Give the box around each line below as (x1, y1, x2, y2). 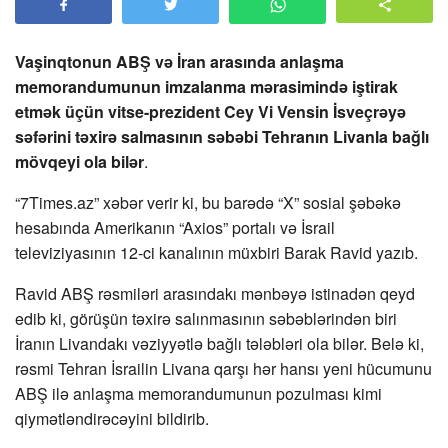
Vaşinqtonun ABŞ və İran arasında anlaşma (15, 50, 344, 74)
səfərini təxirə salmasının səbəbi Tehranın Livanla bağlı (15, 125, 429, 149)
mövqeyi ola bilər (15, 150, 144, 174)
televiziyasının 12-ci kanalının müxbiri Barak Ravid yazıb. (15, 241, 418, 265)
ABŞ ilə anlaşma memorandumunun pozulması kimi (15, 382, 382, 406)
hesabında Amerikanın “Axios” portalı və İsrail (15, 216, 335, 240)
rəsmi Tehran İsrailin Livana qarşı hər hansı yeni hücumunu (15, 357, 432, 381)
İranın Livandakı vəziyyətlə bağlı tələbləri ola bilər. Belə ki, (15, 332, 424, 356)
